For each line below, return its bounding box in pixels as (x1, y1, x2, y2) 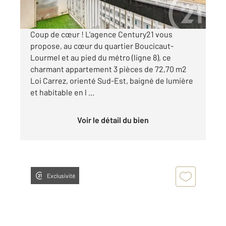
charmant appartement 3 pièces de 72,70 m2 (30, 64, 187, 74)
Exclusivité (47, 172, 75, 179)
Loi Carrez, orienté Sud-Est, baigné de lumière (30, 75, 193, 85)
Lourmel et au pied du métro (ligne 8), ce (30, 52, 171, 62)
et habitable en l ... (30, 87, 94, 97)
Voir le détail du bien (82, 115, 149, 125)
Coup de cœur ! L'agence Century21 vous (30, 29, 173, 39)
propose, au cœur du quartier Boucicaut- (30, 40, 174, 50)
